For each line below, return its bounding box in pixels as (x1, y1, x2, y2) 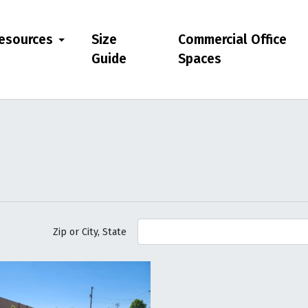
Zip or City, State (53, 225, 126, 238)
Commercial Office (178, 32, 287, 47)
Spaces (178, 51, 222, 67)
